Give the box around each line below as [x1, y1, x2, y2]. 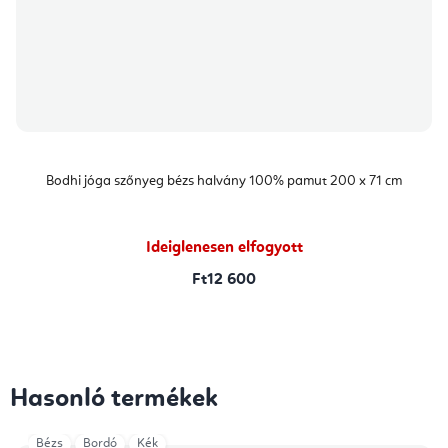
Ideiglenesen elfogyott [145, 240, 303, 257]
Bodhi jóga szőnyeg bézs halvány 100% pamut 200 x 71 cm [46, 174, 402, 189]
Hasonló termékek [10, 386, 218, 413]
